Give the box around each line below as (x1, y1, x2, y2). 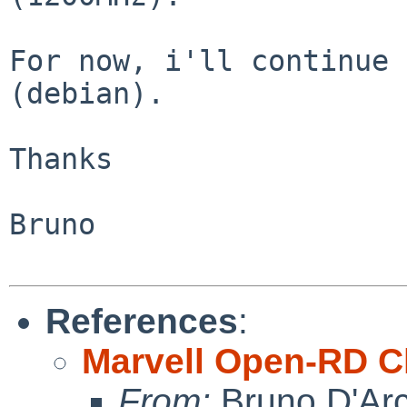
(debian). (9, 76, 164, 110)
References (45, 301, 238, 341)
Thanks (9, 142, 113, 175)
